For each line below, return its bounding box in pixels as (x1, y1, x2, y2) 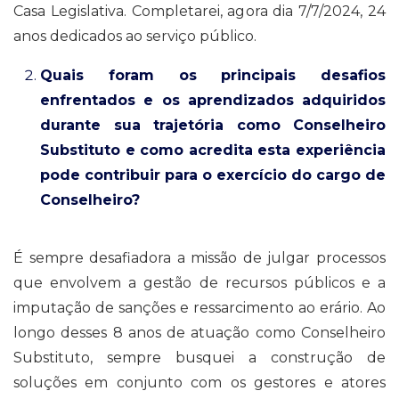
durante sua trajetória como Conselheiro (40, 116, 386, 134)
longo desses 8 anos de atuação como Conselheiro (13, 323, 386, 341)
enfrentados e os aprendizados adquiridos (40, 91, 386, 109)
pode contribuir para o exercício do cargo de (40, 166, 386, 183)
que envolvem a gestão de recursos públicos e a (13, 273, 386, 291)
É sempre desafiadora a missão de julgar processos (13, 248, 386, 266)
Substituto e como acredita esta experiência (40, 141, 386, 159)
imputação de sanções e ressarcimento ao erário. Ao (13, 298, 386, 316)
